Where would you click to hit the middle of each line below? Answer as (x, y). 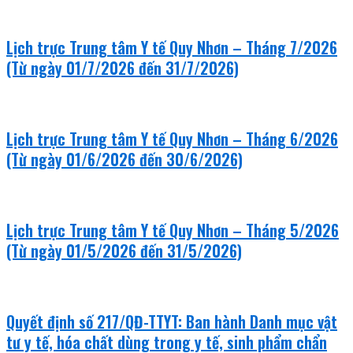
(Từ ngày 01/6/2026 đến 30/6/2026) (124, 160)
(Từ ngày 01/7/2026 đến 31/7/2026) (123, 68)
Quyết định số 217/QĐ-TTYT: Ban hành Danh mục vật (172, 322)
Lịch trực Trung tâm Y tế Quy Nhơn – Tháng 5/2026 (173, 230)
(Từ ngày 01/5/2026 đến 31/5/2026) (124, 251)
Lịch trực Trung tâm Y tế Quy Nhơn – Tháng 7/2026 (172, 48)
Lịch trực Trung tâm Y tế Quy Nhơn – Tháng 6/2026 (172, 139)
